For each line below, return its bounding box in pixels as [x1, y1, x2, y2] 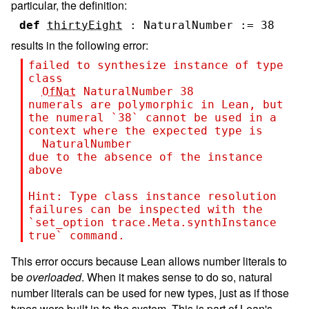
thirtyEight [47, 18, 123, 32]
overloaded [26, 268, 81, 285]
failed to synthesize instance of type [28, 58, 283, 72]
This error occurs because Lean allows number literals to [11, 252, 287, 269]
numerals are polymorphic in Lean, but [28, 97, 283, 111]
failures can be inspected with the [28, 202, 263, 216]
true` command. [28, 228, 125, 242]
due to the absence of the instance [28, 150, 263, 163]
